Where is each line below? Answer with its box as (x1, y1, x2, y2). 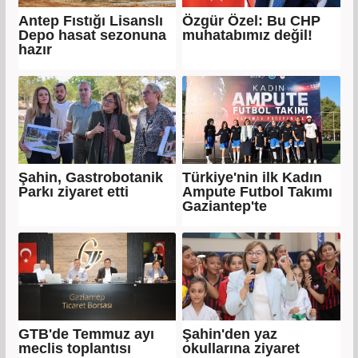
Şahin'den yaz (182, 325, 277, 342)
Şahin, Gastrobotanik (18, 169, 163, 185)
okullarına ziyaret (182, 340, 300, 356)
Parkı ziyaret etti (18, 183, 129, 200)
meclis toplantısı (18, 340, 131, 356)
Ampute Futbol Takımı (182, 183, 332, 200)
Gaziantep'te (182, 197, 267, 214)
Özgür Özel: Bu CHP (182, 12, 320, 29)
